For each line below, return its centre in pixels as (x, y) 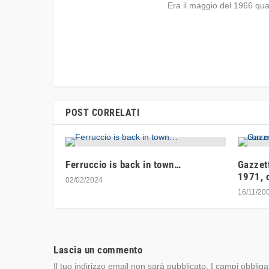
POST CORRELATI (102, 112)
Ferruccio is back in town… (123, 164)
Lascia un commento (98, 249)
